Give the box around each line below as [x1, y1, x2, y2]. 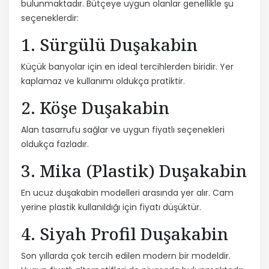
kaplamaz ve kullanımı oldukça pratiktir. [21, 74, 185, 87]
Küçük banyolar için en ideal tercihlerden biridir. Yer [21, 60, 234, 73]
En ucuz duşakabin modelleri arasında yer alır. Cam [21, 186, 234, 199]
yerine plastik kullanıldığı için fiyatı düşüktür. [21, 201, 201, 213]
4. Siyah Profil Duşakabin [21, 222, 228, 245]
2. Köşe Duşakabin [21, 95, 169, 119]
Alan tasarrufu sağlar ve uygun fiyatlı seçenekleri [21, 123, 225, 136]
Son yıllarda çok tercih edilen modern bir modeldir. [21, 249, 231, 262]
